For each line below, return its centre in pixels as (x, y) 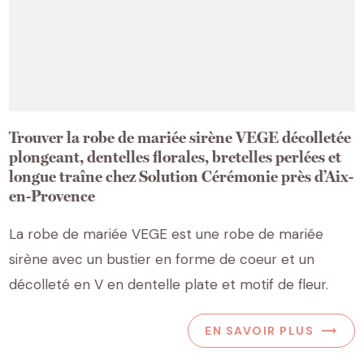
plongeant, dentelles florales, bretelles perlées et (175, 157)
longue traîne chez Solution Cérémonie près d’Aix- (182, 177)
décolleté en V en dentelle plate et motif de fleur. (169, 285)
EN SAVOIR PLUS (260, 330)
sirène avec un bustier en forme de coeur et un (162, 260)
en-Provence (52, 196)
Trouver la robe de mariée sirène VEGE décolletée (180, 138)
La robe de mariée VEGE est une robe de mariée (167, 234)
